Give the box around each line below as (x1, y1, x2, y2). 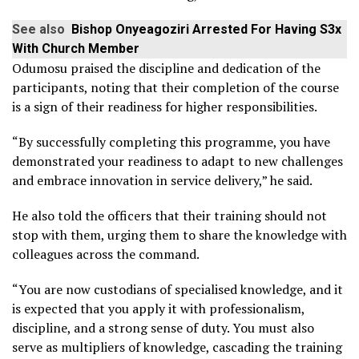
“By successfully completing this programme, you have (12, 132, 330, 151)
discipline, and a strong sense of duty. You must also (12, 318, 314, 337)
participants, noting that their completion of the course (12, 78, 339, 96)
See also (12, 21, 65, 37)
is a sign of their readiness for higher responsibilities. (12, 97, 317, 115)
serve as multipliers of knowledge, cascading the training (12, 337, 342, 356)
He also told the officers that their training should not (12, 206, 327, 224)
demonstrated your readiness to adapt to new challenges (12, 151, 343, 170)
